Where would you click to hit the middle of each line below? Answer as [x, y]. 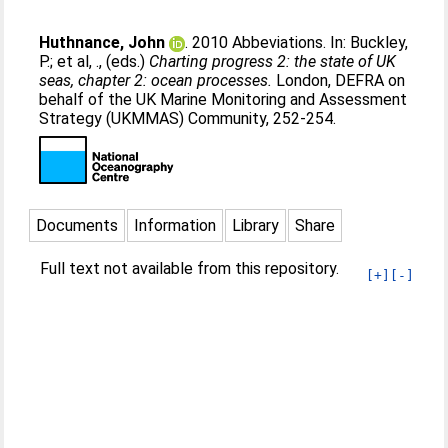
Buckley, [379, 42]
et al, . [78, 61]
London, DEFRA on [339, 80]
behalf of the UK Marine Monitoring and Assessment [223, 99]
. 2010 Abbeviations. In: [268, 42]
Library [256, 225]
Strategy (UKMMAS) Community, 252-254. [188, 118]
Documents [77, 225]
